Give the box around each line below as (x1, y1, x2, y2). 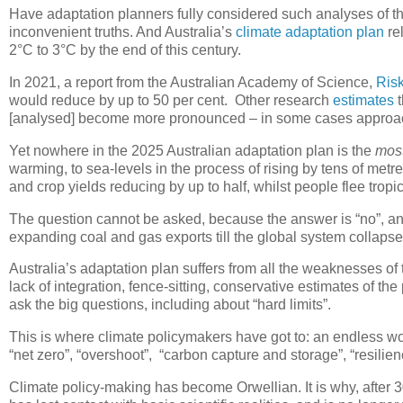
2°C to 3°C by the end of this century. (9, 42, 241, 58)
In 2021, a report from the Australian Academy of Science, (9, 74, 376, 90)
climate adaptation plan (236, 24, 384, 40)
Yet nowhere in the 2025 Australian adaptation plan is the (9, 142, 375, 158)
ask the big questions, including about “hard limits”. (9, 297, 331, 313)
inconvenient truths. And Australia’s (9, 24, 236, 40)
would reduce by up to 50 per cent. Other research (9, 92, 333, 108)
